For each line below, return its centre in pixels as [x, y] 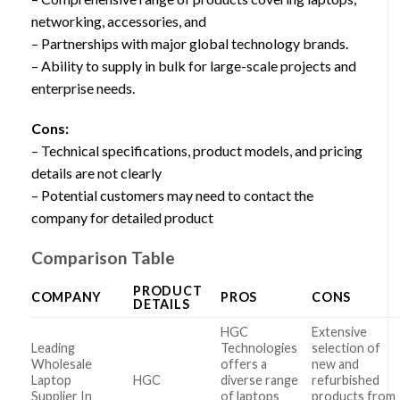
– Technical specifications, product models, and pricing [197, 151]
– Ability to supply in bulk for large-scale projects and [194, 65]
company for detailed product [122, 218]
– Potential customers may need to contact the [172, 196]
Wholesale [62, 363]
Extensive [340, 331]
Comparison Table [103, 258]
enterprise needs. [83, 87]
